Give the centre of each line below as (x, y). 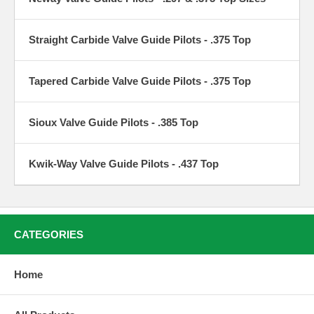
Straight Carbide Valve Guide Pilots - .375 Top (140, 39)
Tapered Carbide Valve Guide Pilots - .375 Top (140, 81)
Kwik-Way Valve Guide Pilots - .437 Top (124, 163)
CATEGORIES (49, 234)
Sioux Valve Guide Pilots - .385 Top (114, 122)
